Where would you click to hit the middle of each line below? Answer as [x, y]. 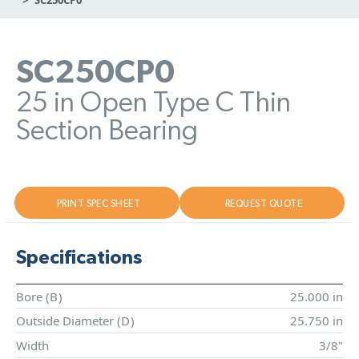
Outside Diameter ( [69, 321]
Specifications [79, 258]
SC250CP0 [95, 73]
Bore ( [33, 296]
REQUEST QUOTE [264, 203]
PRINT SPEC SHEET [99, 203]
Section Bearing [107, 131]
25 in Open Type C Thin [153, 103]
